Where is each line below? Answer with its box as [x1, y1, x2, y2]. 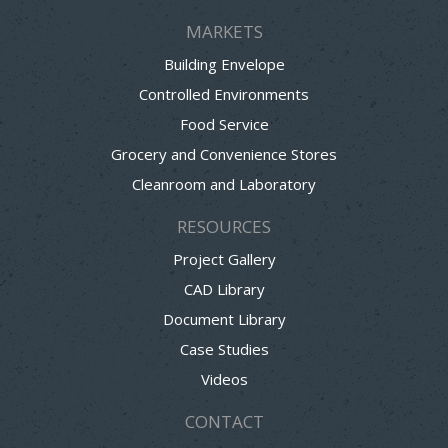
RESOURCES [177, 214, 271, 238]
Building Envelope [163, 53, 285, 74]
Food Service [179, 113, 269, 134]
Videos [200, 368, 248, 389]
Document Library [162, 308, 286, 329]
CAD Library [183, 278, 265, 299]
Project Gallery [172, 248, 276, 269]
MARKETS [185, 19, 263, 43]
